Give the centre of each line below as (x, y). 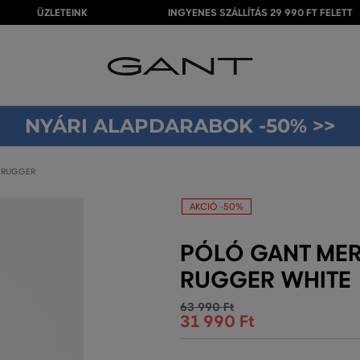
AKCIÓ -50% (217, 207)
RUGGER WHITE (266, 280)
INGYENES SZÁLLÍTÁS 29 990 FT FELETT (260, 13)
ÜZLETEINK (62, 13)
